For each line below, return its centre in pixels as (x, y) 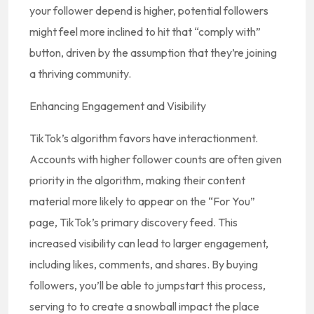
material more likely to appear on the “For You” (142, 201)
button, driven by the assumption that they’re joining (153, 53)
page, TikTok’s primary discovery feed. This (134, 222)
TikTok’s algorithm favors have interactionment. (144, 138)
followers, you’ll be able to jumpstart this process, (148, 285)
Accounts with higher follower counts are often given (156, 159)
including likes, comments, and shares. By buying (144, 264)
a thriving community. (80, 74)
